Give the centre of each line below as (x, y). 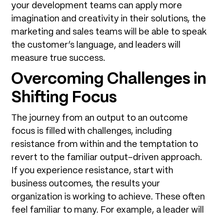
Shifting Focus (64, 98)
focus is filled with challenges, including (91, 131)
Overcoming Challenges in (109, 79)
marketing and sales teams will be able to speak (109, 32)
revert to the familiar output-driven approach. (107, 157)
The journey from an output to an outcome (100, 118)
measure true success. (58, 58)
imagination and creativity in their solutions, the (109, 19)
